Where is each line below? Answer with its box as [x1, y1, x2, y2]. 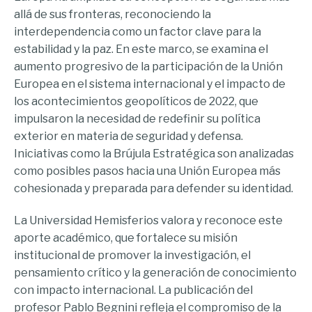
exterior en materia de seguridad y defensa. [14, 129, 243, 143]
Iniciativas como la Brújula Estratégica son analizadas [14, 146, 294, 160]
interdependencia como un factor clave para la [14, 24, 261, 38]
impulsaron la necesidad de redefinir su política [14, 111, 260, 125]
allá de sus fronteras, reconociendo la [14, 7, 211, 21]
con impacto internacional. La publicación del [14, 283, 253, 297]
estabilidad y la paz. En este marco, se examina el [14, 42, 268, 56]
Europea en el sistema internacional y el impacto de [14, 77, 286, 91]
